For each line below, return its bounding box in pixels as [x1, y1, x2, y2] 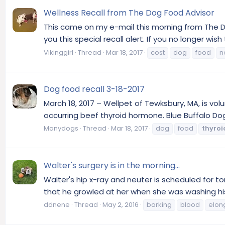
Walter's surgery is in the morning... [44, 159, 180, 171]
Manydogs [44, 124, 78, 134]
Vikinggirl [44, 47, 73, 57]
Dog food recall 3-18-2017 [44, 83, 145, 95]
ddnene [44, 200, 70, 210]
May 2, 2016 [102, 200, 139, 210]
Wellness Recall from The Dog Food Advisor [44, 7, 214, 19]
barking [147, 200, 172, 210]
